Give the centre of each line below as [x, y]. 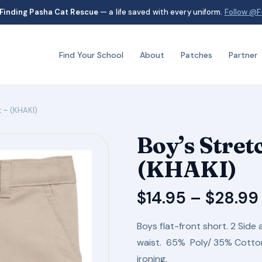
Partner [243, 55]
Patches [196, 55]
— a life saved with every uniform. [161, 12]
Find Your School [91, 55]
